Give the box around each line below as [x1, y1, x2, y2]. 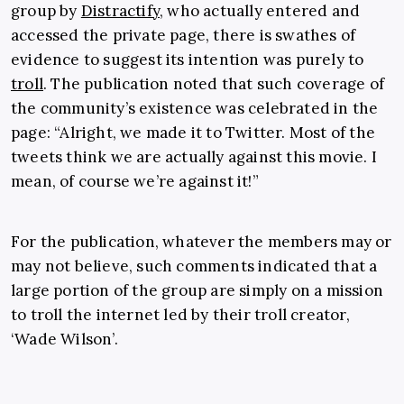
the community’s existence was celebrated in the [11, 98, 379, 119]
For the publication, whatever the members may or [11, 232, 392, 252]
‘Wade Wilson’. [11, 329, 118, 350]
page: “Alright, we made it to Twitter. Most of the [11, 123, 376, 143]
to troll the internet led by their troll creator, [11, 305, 350, 326]
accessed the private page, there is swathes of [11, 25, 356, 46]
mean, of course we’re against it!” [11, 171, 262, 192]
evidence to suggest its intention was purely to [11, 50, 364, 70]
